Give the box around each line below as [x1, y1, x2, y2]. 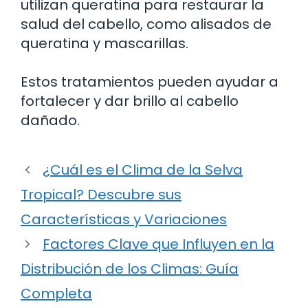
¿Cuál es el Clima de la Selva [43, 160, 243, 180]
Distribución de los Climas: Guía [21, 259, 239, 279]
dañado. [21, 111, 80, 131]
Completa [21, 284, 92, 304]
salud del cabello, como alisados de [21, 14, 272, 34]
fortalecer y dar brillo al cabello [21, 91, 239, 111]
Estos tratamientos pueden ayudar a [21, 72, 278, 92]
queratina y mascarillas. [21, 34, 188, 54]
